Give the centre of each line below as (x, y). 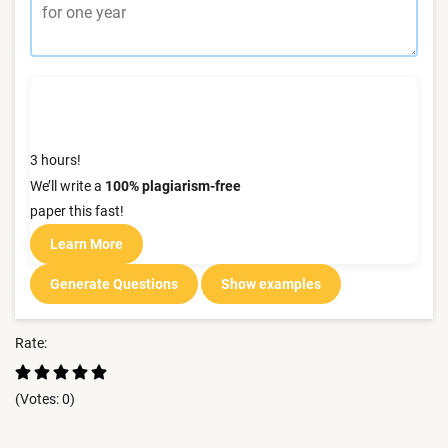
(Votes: (38, 399)
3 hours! (55, 160)
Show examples (271, 283)
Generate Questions (114, 283)
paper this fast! (77, 211)
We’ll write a (67, 186)
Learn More (86, 243)
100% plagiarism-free (173, 186)
